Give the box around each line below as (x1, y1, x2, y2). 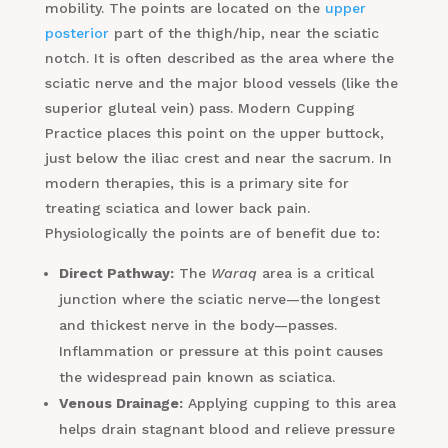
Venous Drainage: (58, 395, 183, 412)
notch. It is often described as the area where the (44, 50, 394, 67)
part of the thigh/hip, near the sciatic (108, 25, 379, 42)
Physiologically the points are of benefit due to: (44, 225, 380, 242)
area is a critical (256, 265, 374, 282)
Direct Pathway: (58, 265, 174, 282)
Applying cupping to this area (182, 395, 396, 412)
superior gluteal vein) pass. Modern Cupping (44, 100, 355, 117)
